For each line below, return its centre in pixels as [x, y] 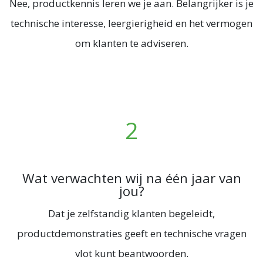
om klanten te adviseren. [131, 43]
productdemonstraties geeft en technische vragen [131, 234]
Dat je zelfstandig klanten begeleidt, [131, 214]
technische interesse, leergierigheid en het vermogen [131, 23]
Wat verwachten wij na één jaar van [131, 178]
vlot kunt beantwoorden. [131, 254]
